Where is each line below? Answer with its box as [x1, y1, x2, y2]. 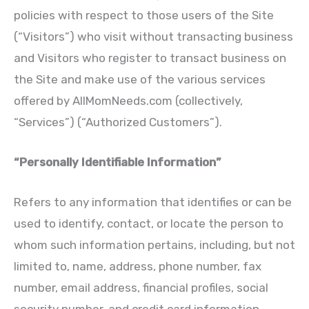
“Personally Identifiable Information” [14, 154, 221, 169]
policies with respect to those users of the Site [14, 8, 274, 22]
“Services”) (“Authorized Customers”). [14, 114, 222, 129]
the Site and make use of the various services [14, 72, 266, 86]
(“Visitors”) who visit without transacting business [14, 29, 293, 43]
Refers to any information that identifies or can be [14, 195, 292, 210]
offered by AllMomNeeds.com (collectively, [14, 93, 243, 108]
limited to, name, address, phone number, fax [14, 259, 261, 274]
